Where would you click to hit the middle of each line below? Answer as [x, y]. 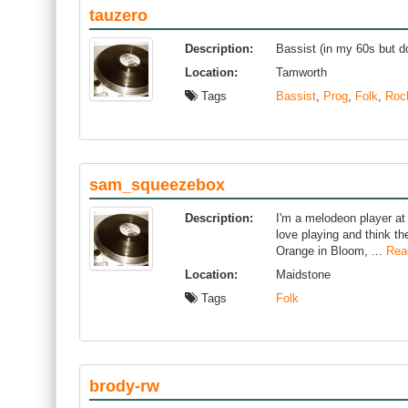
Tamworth [301, 72]
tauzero [118, 15]
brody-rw [124, 386]
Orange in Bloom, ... [331, 251]
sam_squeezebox [157, 185]
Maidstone [303, 275]
